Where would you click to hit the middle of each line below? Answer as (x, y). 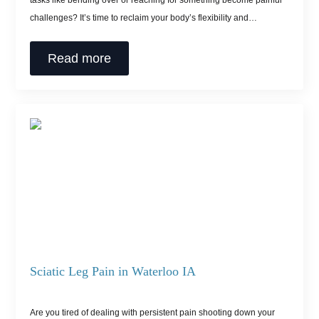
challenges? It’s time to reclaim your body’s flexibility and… (144, 18)
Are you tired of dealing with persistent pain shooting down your (153, 312)
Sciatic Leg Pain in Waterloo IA (113, 271)
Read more (80, 59)
